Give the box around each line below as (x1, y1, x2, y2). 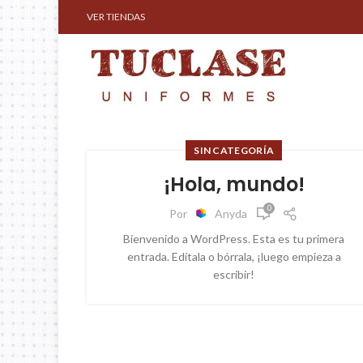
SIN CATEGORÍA (194, 144, 275, 156)
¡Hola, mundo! (163, 171, 305, 198)
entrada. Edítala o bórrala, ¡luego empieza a (126, 250, 341, 263)
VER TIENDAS (87, 11, 145, 23)
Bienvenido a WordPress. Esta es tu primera (123, 232, 345, 246)
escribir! (213, 267, 255, 281)
